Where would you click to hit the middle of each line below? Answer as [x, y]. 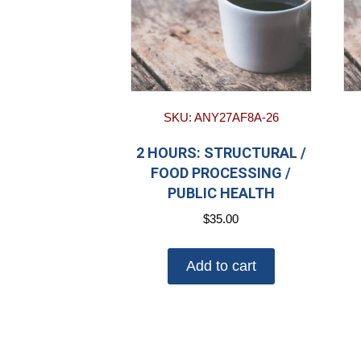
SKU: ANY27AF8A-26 [221, 117]
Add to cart [221, 266]
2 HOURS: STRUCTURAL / [221, 152]
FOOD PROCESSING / [221, 172]
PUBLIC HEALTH [221, 193]
